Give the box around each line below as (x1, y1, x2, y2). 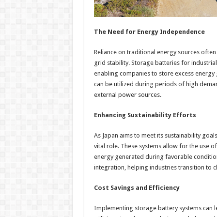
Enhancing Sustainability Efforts (93, 111, 196, 119)
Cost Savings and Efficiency (93, 184, 180, 192)
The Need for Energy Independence (93, 28, 205, 36)
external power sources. (93, 91, 161, 99)
